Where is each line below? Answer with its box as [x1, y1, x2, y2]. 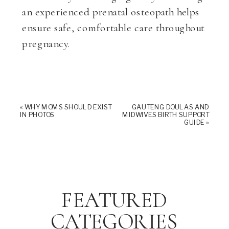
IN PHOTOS [20, 110, 55, 119]
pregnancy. [22, 37, 71, 50]
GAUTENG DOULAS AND [131, 103, 209, 111]
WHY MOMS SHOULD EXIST [24, 103, 112, 111]
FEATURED [61, 187, 168, 214]
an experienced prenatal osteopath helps [22, 5, 200, 18]
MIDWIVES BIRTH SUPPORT [122, 110, 209, 119]
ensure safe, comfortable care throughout [22, 21, 205, 34]
